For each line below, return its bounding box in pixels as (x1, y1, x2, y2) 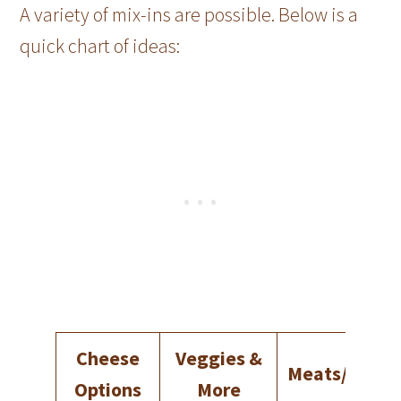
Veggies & (175, 346, 262, 371)
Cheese (76, 346, 141, 371)
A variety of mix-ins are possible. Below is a (20, 2, 359, 28)
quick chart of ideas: (20, 33, 181, 59)
